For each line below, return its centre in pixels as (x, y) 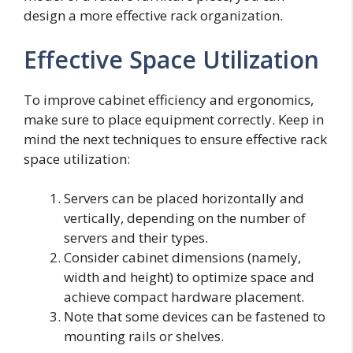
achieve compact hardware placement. (184, 297)
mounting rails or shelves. (144, 336)
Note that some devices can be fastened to (195, 317)
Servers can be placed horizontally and (184, 199)
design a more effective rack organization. (153, 16)
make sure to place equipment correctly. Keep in (174, 119)
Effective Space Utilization (171, 59)
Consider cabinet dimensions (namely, (182, 258)
